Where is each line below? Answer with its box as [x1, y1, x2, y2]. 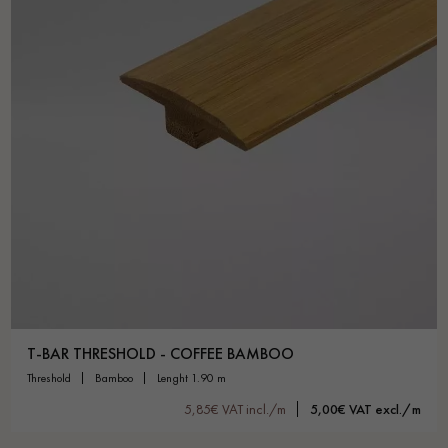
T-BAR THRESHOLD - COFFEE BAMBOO [27, 342, 294, 364]
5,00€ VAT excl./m [310, 399, 421, 418]
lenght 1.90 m [161, 369, 226, 386]
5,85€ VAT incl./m [184, 399, 286, 418]
